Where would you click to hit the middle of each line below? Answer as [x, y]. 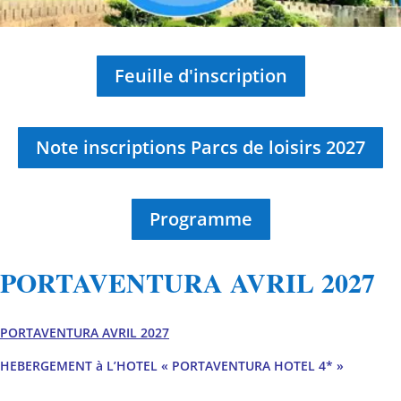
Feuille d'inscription [200, 75]
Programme [200, 218]
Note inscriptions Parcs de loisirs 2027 [200, 147]
